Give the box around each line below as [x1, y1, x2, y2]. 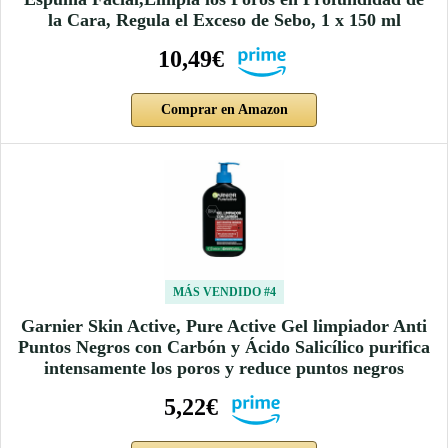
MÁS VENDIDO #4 [172, 284, 276, 299]
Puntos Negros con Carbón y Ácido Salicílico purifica [18, 336, 430, 357]
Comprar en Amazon [160, 101, 288, 117]
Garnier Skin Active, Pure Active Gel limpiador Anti [21, 315, 427, 336]
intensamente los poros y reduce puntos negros [44, 357, 404, 378]
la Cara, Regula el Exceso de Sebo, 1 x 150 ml [47, 9, 401, 30]
